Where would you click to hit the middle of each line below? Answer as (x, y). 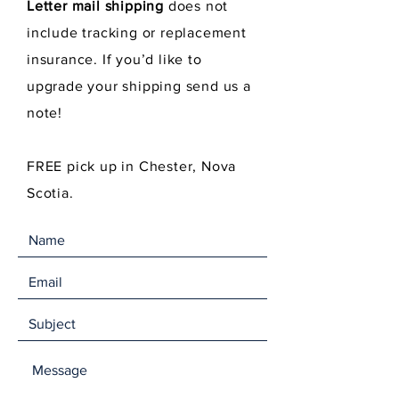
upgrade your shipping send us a (139, 86)
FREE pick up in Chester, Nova (132, 166)
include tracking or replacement (137, 33)
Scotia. (50, 193)
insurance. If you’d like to (114, 59)
